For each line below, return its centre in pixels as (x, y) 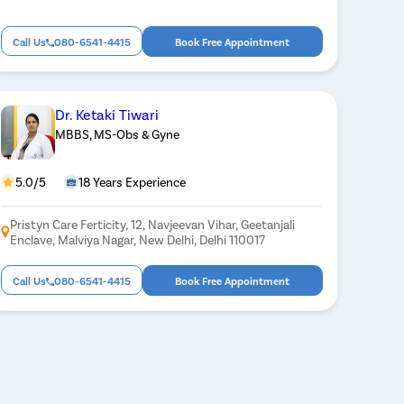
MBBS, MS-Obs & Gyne (117, 133)
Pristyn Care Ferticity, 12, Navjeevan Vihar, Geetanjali (152, 224)
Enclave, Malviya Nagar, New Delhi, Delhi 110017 (137, 239)
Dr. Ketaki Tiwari (106, 114)
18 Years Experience (132, 181)
